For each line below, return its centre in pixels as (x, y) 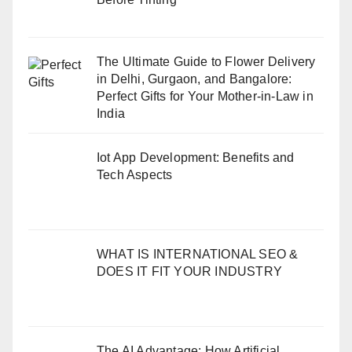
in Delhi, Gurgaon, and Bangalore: (194, 79)
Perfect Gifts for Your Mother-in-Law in (205, 96)
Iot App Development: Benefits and (196, 158)
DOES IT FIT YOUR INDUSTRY (189, 272)
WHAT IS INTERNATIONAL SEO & (198, 255)
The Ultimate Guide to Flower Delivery (206, 61)
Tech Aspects (135, 175)
